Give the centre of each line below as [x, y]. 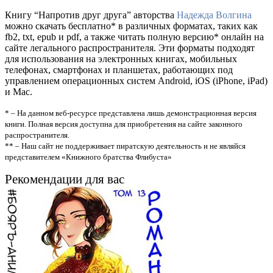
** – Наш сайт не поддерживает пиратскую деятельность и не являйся [125, 146]
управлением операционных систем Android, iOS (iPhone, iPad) [136, 80]
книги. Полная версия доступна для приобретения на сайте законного [124, 124]
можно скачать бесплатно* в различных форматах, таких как [131, 26]
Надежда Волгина [214, 15]
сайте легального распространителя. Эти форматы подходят [130, 48]
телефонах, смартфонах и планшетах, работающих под [119, 69]
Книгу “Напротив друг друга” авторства [91, 15]
